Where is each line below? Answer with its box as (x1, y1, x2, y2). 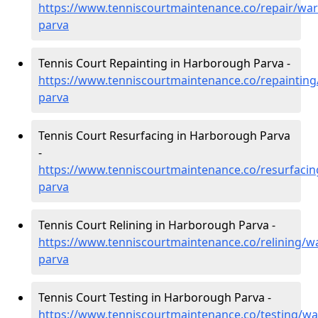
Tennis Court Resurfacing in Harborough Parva (38, 128, 290, 143)
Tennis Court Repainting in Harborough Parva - (38, 55, 290, 71)
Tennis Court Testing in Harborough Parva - (38, 290, 271, 305)
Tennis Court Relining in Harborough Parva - (38, 217, 275, 233)
